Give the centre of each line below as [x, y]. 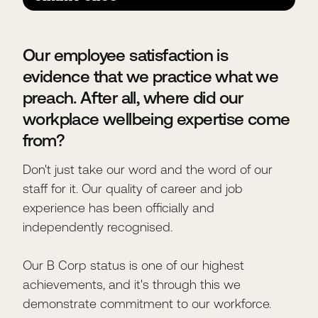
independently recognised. [98, 227]
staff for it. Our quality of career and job [133, 188]
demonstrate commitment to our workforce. [147, 303]
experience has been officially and [119, 208]
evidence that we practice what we [151, 76]
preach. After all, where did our [133, 98]
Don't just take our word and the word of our [148, 169]
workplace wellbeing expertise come [157, 119]
